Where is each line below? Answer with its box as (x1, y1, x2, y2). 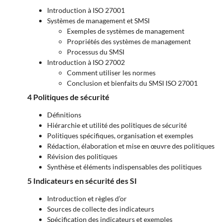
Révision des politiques (47, 152, 117, 161)
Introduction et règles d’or (47, 194, 127, 203)
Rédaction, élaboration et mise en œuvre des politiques (47, 142, 215, 151)
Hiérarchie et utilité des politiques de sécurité (47, 121, 187, 130)
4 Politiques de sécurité (27, 92, 110, 102)
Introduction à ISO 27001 (47, 6, 125, 15)
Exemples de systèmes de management (67, 27, 184, 36)
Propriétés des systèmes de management (67, 37, 191, 46)
